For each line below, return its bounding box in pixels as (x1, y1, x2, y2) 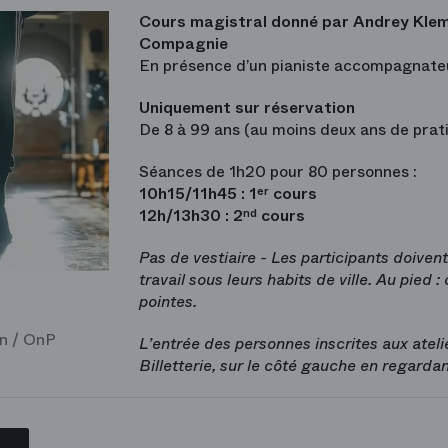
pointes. (139, 290, 197, 313)
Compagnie (139, 32, 228, 55)
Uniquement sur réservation (139, 96, 355, 119)
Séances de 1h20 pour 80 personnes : (139, 160, 417, 183)
